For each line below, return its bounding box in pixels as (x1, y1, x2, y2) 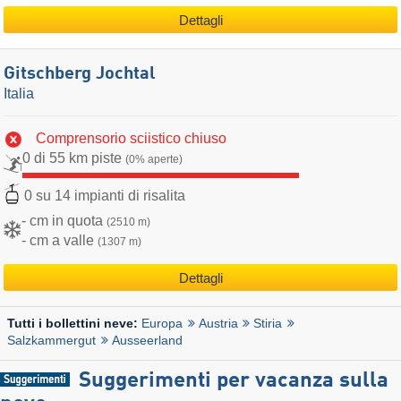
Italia (4, 86, 34, 102)
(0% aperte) (125, 153, 183, 166)
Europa (141, 315, 183, 330)
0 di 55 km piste (22, 150, 125, 166)
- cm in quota (21, 212, 107, 228)
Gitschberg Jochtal (4, 65, 156, 84)
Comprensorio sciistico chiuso (36, 131, 226, 147)
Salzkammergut (7, 332, 96, 347)
